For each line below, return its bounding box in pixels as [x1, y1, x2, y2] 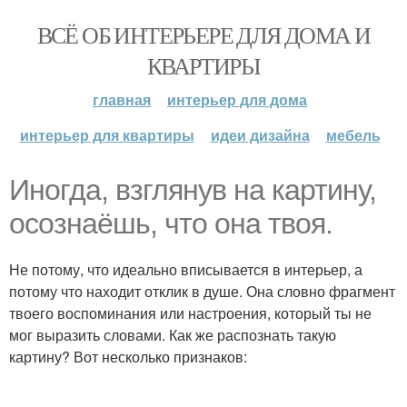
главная [93, 89, 151, 110]
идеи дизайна [210, 124, 310, 145]
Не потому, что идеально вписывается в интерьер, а [9, 259, 362, 280]
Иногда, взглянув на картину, [9, 174, 376, 206]
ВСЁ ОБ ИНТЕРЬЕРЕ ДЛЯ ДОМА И [36, 19, 371, 50]
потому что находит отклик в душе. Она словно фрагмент [9, 281, 395, 302]
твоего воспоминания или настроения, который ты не [9, 303, 372, 323]
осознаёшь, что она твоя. [9, 207, 333, 240]
